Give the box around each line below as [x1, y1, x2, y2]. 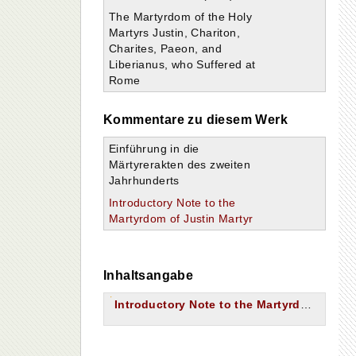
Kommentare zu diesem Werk [103, 113, 288, 126]
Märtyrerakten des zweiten [109, 158, 250, 171]
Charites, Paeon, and [109, 42, 222, 55]
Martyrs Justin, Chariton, [109, 26, 240, 39]
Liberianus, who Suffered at [109, 58, 256, 71]
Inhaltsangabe [103, 269, 194, 282]
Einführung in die [109, 142, 199, 155]
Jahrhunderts [109, 174, 180, 187]
